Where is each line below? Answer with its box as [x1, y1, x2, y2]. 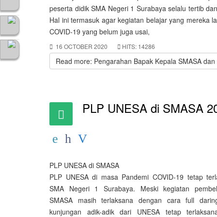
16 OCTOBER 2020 [56, 42, 108, 50]
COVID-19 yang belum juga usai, [49, 27, 150, 36]
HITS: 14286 [122, 42, 155, 50]
